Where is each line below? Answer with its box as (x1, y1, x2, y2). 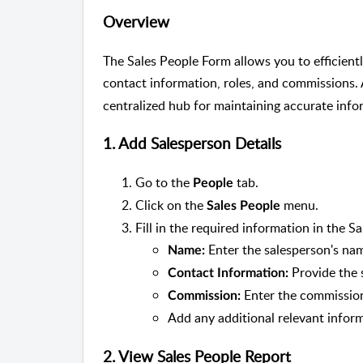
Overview (103, 11, 169, 32)
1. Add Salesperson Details (103, 133, 281, 155)
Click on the (135, 196, 207, 215)
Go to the (135, 173, 193, 192)
